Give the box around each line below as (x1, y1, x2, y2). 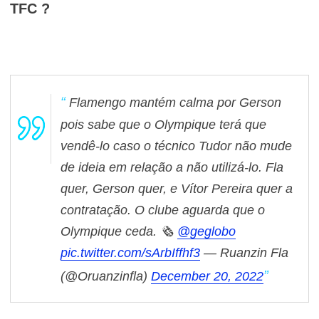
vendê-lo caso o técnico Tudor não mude (61, 138, 292, 153)
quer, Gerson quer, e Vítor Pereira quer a (61, 181, 293, 196)
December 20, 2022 (151, 268, 263, 283)
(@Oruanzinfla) (61, 268, 151, 283)
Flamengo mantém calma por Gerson (69, 95, 281, 110)
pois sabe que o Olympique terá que (61, 117, 266, 132)
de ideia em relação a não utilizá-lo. (61, 159, 262, 174)
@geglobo (177, 224, 236, 239)
